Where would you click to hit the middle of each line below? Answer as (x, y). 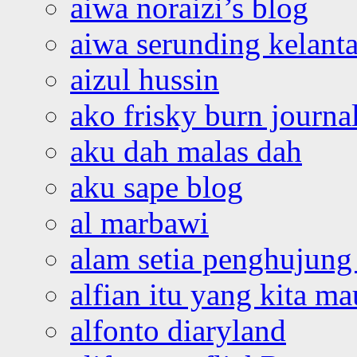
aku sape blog (157, 186)
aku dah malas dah (186, 151)
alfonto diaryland (178, 330)
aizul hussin (145, 79)
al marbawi (139, 222)
